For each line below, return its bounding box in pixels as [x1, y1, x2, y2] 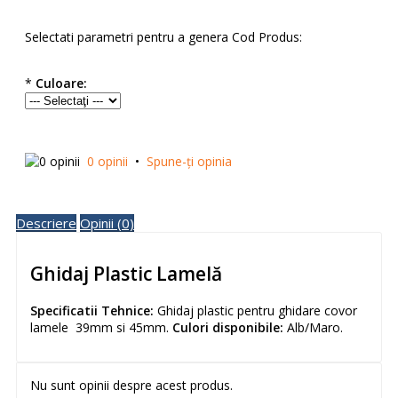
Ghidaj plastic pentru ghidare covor [154, 301, 357, 319]
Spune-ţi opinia [147, 153, 232, 171]
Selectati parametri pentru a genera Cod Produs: [25, 28, 302, 46]
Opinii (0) [80, 214, 134, 233]
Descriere [16, 214, 76, 233]
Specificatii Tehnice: [30, 301, 154, 319]
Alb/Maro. [283, 318, 364, 336]
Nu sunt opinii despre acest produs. [30, 376, 233, 394]
